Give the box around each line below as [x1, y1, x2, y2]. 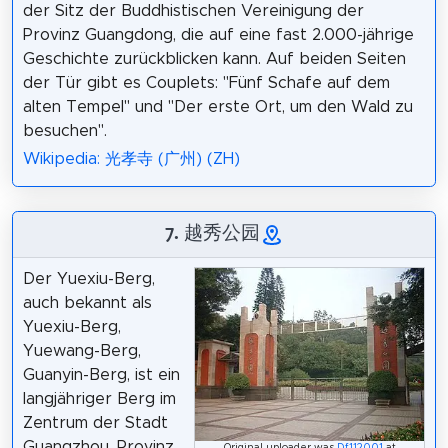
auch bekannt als [22, 295, 152, 312]
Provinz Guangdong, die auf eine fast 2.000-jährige [22, 26, 414, 43]
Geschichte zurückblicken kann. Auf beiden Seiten [22, 50, 406, 67]
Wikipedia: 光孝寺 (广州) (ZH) [22, 151, 240, 168]
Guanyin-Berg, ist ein [22, 367, 180, 384]
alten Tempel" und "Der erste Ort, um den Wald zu [22, 98, 413, 115]
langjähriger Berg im [22, 391, 176, 408]
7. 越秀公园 [164, 220, 260, 245]
